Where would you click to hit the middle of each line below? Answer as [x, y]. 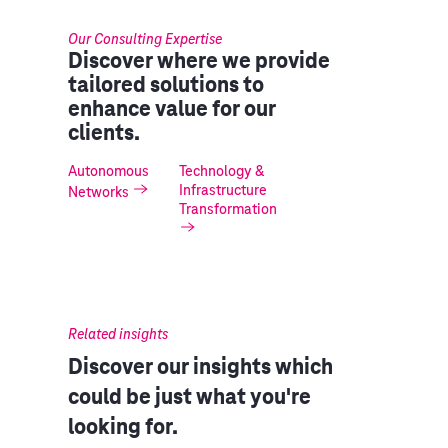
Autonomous [108, 171]
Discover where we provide [199, 61]
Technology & [221, 171]
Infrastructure [223, 190]
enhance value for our [172, 109]
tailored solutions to [166, 85]
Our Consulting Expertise [145, 39]
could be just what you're [189, 397]
